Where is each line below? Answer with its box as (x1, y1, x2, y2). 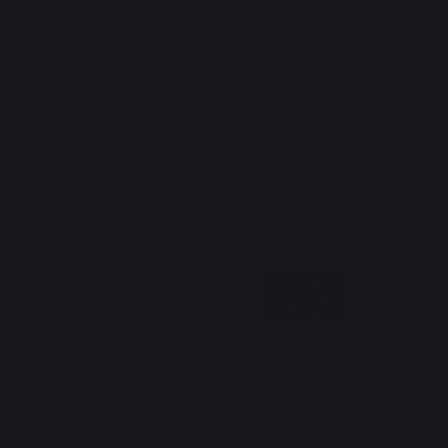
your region (189, 235, 260, 250)
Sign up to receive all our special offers (94, 100, 355, 117)
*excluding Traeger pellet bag (135, 406, 314, 421)
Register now (187, 132, 262, 147)
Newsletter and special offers (116, 70, 333, 90)
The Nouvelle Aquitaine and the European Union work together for (21, 217, 428, 232)
